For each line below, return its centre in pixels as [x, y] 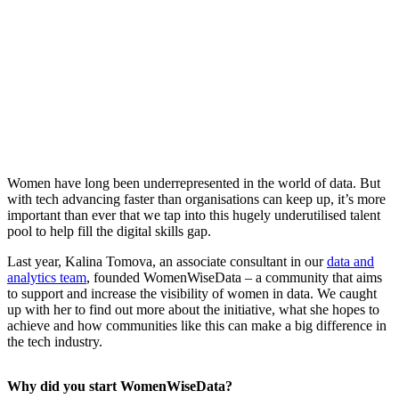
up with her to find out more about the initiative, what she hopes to [193, 310]
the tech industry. [55, 342]
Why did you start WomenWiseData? [120, 387]
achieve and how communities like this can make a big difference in [197, 326]
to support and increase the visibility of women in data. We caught [192, 294]
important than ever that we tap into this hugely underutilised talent [194, 216]
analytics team [47, 278]
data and [350, 262]
